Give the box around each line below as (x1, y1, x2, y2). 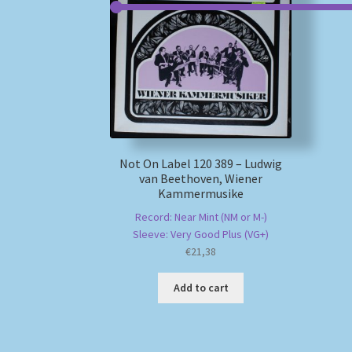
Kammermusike (158, 185, 244, 201)
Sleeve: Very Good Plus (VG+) (133, 226, 269, 241)
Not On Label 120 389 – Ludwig (119, 155, 283, 171)
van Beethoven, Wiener (139, 170, 263, 186)
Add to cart (173, 280, 229, 295)
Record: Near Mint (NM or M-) (134, 209, 267, 224)
